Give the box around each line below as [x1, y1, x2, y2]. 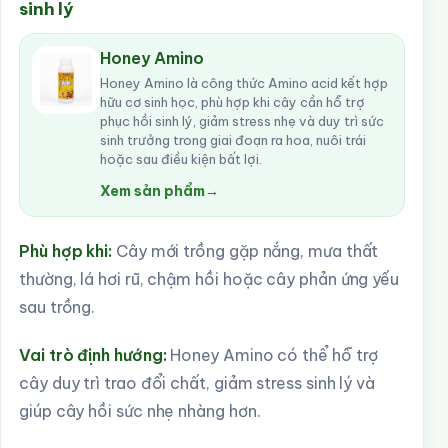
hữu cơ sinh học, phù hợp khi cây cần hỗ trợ [100, 94, 365, 110]
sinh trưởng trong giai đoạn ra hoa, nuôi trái [100, 132, 366, 148]
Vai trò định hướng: [19, 345, 167, 365]
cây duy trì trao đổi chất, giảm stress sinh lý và [19, 373, 376, 393]
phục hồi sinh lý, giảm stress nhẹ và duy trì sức [100, 113, 384, 129]
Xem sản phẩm [100, 182, 205, 200]
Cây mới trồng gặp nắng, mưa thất [112, 241, 379, 261]
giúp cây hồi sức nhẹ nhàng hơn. [19, 401, 261, 421]
